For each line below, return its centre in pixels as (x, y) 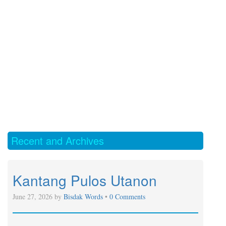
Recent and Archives (58, 140)
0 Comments (127, 196)
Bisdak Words (84, 196)
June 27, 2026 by (38, 196)
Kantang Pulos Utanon (85, 180)
